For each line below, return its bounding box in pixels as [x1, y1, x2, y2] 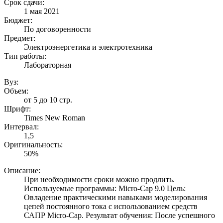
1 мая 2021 [24, 6, 60, 15]
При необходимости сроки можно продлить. [24, 175, 175, 184]
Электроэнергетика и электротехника [24, 42, 152, 51]
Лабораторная [24, 60, 71, 69]
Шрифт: [4, 104, 31, 113]
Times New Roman [24, 113, 85, 122]
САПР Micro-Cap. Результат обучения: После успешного [24, 211, 215, 220]
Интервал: [4, 122, 39, 131]
